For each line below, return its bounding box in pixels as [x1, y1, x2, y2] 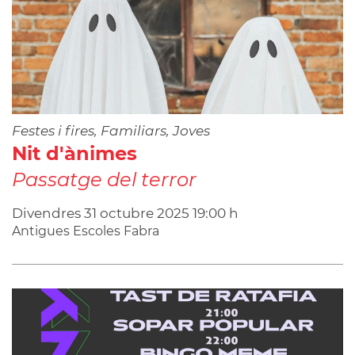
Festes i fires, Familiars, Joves [12, 123, 210, 139]
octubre [100, 205, 154, 222]
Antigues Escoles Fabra [12, 223, 159, 239]
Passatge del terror [12, 168, 197, 192]
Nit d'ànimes [12, 142, 137, 166]
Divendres [12, 205, 84, 222]
